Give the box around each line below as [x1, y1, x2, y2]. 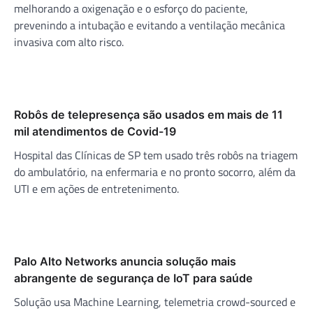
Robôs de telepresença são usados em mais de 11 [14, 107, 283, 122]
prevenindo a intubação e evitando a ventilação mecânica [14, 16, 285, 34]
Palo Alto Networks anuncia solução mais [14, 254, 236, 268]
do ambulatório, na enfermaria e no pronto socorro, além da [14, 163, 296, 180]
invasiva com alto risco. [14, 33, 124, 50]
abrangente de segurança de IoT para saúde [14, 270, 253, 285]
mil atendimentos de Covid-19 [14, 124, 176, 138]
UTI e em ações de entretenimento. [14, 180, 179, 197]
